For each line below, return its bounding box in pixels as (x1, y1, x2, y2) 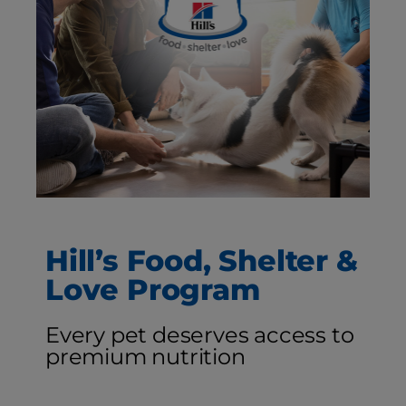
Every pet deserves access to (45, 321, 354, 348)
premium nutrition (45, 343, 246, 370)
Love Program (45, 271, 260, 307)
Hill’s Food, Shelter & (45, 242, 358, 278)
